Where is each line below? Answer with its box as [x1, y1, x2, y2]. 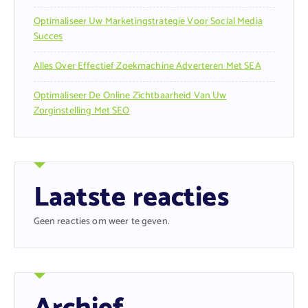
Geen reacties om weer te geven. [33, 213, 170, 230]
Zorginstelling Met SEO [33, 102, 130, 119]
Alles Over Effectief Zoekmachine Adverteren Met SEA [33, 58, 261, 74]
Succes [33, 28, 63, 45]
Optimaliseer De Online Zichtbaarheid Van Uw [33, 87, 227, 104]
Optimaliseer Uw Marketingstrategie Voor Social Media [33, 13, 263, 30]
